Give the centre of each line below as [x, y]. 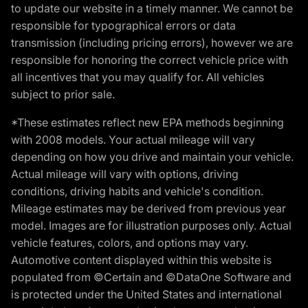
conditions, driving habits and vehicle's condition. [137, 191]
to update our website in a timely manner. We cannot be [152, 9]
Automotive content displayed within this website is [141, 260]
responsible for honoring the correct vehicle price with [150, 60]
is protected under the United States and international [146, 295]
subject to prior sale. [63, 95]
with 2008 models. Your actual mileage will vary [133, 140]
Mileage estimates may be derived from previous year [148, 209]
